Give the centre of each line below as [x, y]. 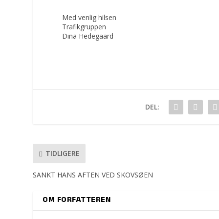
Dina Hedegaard [88, 36]
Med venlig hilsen [89, 17]
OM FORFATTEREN [77, 200]
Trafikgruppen [84, 26]
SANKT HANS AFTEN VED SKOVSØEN [93, 175]
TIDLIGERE [63, 153]
